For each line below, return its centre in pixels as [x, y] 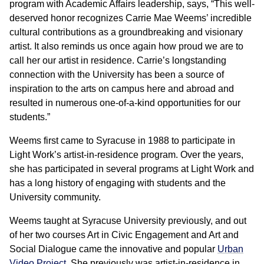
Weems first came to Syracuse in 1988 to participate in [122, 141]
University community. [55, 197]
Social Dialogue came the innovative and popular [113, 249]
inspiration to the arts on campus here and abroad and [122, 89]
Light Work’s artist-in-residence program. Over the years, [126, 155]
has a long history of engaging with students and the [118, 183]
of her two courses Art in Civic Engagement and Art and [124, 235]
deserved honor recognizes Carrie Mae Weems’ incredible [131, 18]
